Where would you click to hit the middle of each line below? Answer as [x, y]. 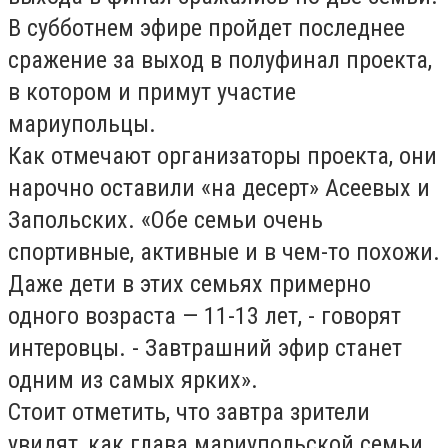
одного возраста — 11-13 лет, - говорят [204, 316]
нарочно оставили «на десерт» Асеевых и [219, 188]
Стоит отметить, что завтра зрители [189, 412]
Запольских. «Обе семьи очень [165, 220]
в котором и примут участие [152, 92]
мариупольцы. [82, 124]
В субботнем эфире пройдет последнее [206, 28]
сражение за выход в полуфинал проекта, [220, 60]
